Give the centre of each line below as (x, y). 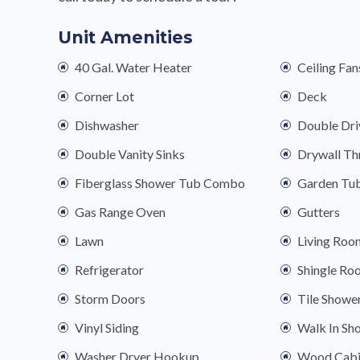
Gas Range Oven (120, 212)
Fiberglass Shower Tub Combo (160, 183)
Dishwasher (107, 125)
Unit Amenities (125, 38)
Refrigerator (109, 270)
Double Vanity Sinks (130, 154)
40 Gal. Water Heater (133, 67)
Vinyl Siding (107, 328)
